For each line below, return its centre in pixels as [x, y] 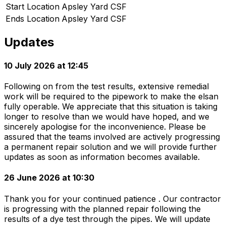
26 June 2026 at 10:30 [49, 178]
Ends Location [33, 18]
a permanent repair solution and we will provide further [110, 147]
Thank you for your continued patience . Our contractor [112, 199]
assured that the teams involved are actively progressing [112, 137]
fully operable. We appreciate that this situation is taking [111, 106]
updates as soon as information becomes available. [102, 157]
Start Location [33, 6]
